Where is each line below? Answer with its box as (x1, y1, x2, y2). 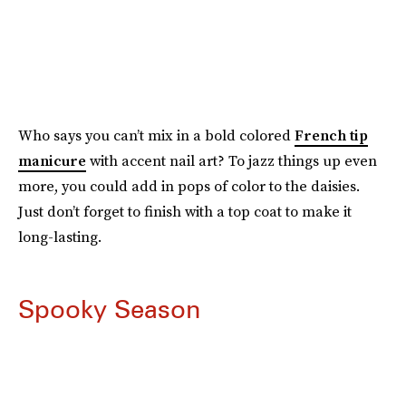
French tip (295, 125, 368, 145)
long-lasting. (18, 227, 101, 246)
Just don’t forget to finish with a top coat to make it (18, 201, 352, 221)
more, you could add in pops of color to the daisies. (18, 176, 360, 196)
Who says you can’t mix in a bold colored (18, 125, 295, 145)
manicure (18, 150, 86, 170)
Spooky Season (18, 294, 200, 324)
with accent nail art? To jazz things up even (86, 150, 377, 170)
